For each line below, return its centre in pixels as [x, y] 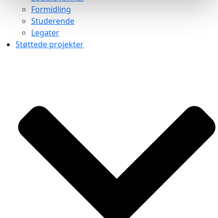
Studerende [53, 21]
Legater [45, 33]
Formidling [51, 9]
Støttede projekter [50, 45]
